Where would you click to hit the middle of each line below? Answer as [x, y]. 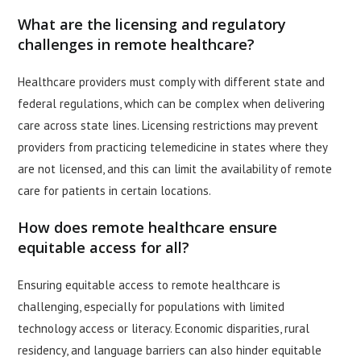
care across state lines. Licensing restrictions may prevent [168, 126]
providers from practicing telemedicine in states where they [173, 147]
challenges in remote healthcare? [137, 45]
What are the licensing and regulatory [152, 25]
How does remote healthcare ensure [148, 228]
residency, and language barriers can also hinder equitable [170, 351]
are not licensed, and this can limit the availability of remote [175, 169]
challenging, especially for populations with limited [151, 307]
